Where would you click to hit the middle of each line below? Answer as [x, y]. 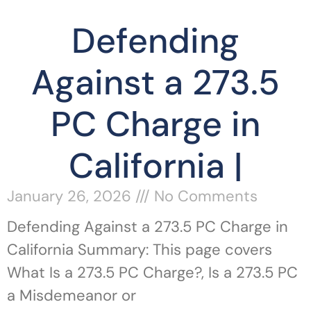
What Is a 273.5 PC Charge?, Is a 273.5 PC [152, 272]
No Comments [204, 196]
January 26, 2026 [71, 196]
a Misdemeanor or [72, 295]
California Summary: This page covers [140, 250]
